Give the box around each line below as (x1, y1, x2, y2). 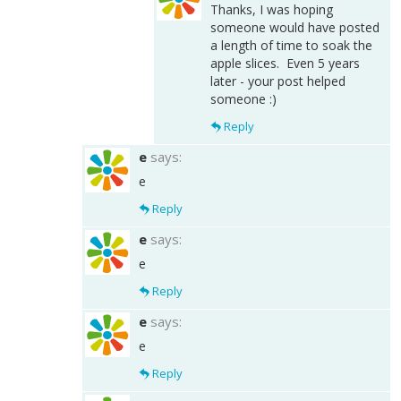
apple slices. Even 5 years (210, 54, 360, 72)
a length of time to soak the (210, 36, 372, 54)
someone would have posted (210, 18, 380, 36)
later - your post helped (210, 72, 346, 90)
